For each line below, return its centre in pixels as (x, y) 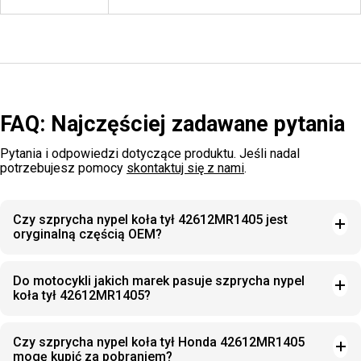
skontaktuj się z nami (185, 168)
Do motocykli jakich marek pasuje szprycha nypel (159, 281)
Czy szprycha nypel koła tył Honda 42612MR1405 (159, 342)
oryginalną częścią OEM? (87, 234)
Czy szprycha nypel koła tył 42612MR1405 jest (150, 220)
